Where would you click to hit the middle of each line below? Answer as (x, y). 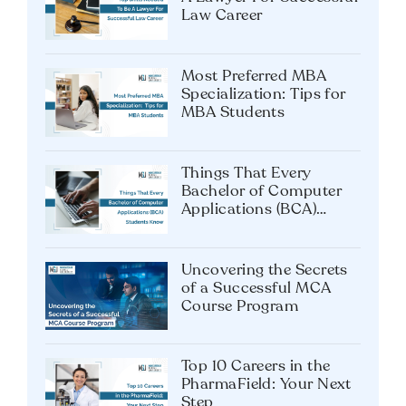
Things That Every (246, 173)
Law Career (222, 15)
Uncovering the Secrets (265, 270)
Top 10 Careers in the (256, 367)
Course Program (240, 306)
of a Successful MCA (256, 288)
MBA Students (233, 112)
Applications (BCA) (249, 209)
